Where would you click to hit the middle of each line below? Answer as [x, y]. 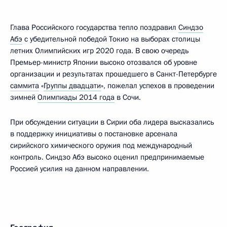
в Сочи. [128, 97]
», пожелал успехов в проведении [158, 86]
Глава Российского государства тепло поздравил [94, 27]
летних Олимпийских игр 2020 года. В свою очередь [100, 51]
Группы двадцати [72, 86]
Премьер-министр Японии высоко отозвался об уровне [104, 62]
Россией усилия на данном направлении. [80, 169]
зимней [24, 97]
